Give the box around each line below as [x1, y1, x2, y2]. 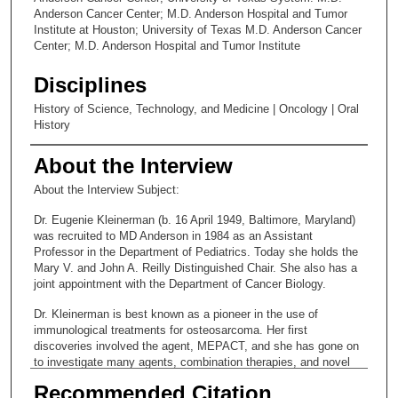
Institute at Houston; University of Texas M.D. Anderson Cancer [34, 22, 362, 36]
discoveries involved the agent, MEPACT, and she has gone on [34, 338, 359, 353]
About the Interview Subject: [34, 182, 179, 196]
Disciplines [34, 72, 147, 97]
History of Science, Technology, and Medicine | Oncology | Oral [34, 101, 359, 115]
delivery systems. [34, 370, 125, 385]
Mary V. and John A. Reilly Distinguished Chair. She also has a [34, 260, 357, 275]
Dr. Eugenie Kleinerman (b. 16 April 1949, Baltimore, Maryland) [34, 212, 355, 227]
